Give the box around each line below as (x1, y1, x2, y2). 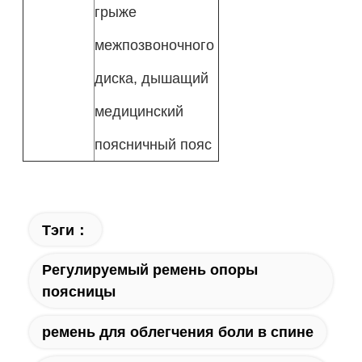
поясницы (41, 283, 116, 301)
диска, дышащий (94, 69, 208, 86)
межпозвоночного (94, 36, 214, 53)
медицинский (94, 102, 183, 120)
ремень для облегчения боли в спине (41, 323, 314, 341)
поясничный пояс (94, 135, 212, 153)
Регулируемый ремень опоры (41, 261, 258, 279)
